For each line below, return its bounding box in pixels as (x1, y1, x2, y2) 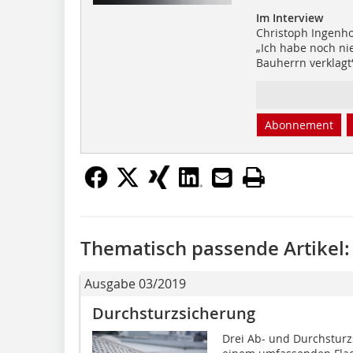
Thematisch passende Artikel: (80, 235, 350, 261)
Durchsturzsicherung (92, 302, 255, 324)
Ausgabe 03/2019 (84, 274, 186, 292)
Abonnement (264, 117, 333, 132)
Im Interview (255, 9, 323, 25)
